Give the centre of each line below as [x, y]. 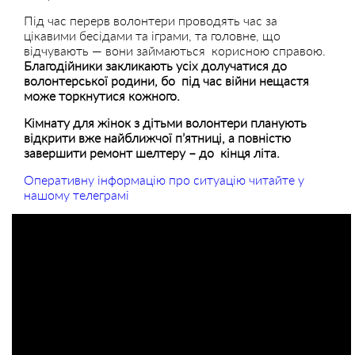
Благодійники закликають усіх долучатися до [155, 65]
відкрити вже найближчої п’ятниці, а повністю [157, 137]
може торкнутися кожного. [102, 95]
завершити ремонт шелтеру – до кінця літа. [152, 152]
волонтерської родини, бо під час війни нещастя [166, 80]
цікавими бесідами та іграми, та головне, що [152, 35]
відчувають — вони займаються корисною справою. [175, 50]
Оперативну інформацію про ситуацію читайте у [164, 179]
